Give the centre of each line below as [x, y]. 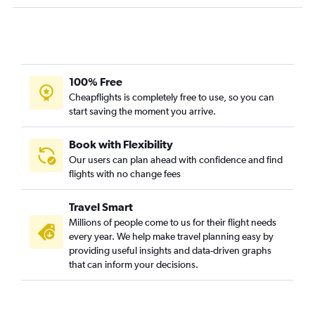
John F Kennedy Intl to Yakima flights [98, 43]
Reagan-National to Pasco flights [89, 23]
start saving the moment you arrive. [142, 111]
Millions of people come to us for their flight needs [173, 223]
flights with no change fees [125, 174]
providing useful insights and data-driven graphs [170, 251]
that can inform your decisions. [134, 265]
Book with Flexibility [121, 144]
